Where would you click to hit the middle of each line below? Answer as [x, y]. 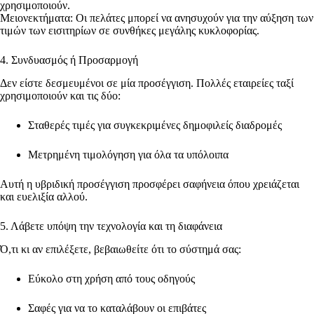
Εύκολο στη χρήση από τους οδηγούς [113, 278]
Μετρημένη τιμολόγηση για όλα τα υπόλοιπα [130, 155]
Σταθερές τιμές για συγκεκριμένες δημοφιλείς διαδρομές [156, 125]
